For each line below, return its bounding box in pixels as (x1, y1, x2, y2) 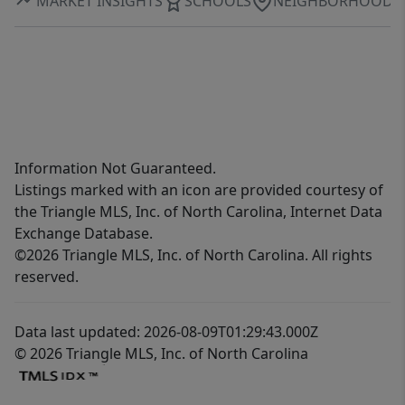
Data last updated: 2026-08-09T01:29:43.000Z (14, 322, 318, 343)
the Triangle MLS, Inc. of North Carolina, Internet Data (14, 202, 382, 222)
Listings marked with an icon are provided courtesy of (14, 180, 383, 201)
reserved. (14, 267, 79, 287)
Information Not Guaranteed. (14, 158, 216, 179)
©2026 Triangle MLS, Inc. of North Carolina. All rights (14, 245, 372, 266)
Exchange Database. (14, 223, 153, 244)
